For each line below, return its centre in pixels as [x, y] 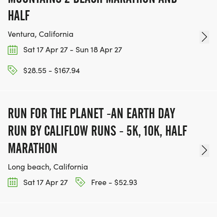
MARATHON [33, 148]
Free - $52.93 [113, 182]
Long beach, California [48, 166]
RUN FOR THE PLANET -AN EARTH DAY [91, 113]
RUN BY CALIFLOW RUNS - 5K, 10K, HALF [97, 131]
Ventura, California [41, 34]
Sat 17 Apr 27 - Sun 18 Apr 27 [72, 49]
